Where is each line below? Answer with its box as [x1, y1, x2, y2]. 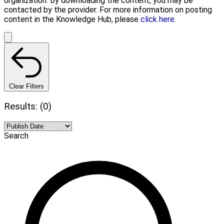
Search [4, 131, 28, 141]
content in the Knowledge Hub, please [4, 14, 140, 24]
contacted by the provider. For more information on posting [4, 4, 212, 14]
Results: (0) [4, 100, 51, 112]
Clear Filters [9, 82, 44, 90]
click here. [140, 14, 176, 24]
